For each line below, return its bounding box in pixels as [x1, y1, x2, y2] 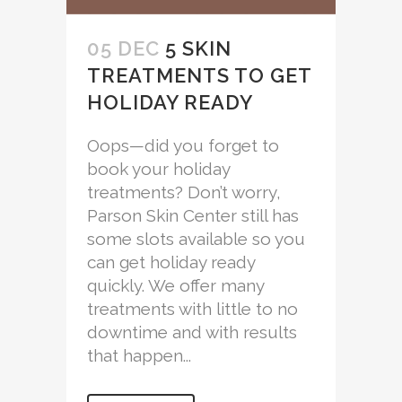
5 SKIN [165, 37, 232, 61]
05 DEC [87, 37, 160, 61]
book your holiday [87, 159, 230, 179]
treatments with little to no [87, 299, 298, 319]
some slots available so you [87, 229, 305, 249]
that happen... [87, 345, 191, 366]
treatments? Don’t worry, [87, 182, 281, 203]
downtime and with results [87, 322, 297, 343]
